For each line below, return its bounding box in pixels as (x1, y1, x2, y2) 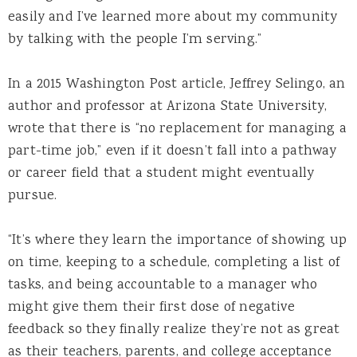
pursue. (8, 186, 57, 206)
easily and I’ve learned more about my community (8, 6, 338, 28)
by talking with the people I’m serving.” (8, 29, 266, 50)
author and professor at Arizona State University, (8, 96, 328, 117)
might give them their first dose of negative (8, 297, 295, 319)
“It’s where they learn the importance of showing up (8, 230, 347, 252)
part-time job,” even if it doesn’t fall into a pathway (8, 141, 337, 162)
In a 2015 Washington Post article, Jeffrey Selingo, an (8, 74, 346, 95)
